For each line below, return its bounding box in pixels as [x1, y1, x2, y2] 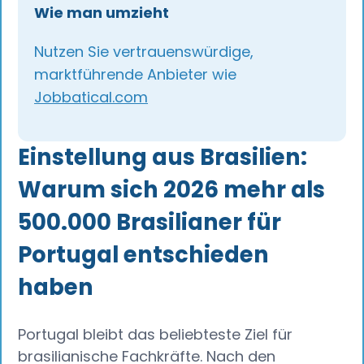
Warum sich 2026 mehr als [18, 174, 326, 206]
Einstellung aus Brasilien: [18, 141, 308, 174]
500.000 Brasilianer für [18, 206, 282, 239]
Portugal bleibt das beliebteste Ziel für [18, 324, 293, 345]
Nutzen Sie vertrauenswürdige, [34, 41, 254, 63]
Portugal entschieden [18, 239, 270, 271]
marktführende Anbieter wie [34, 64, 237, 85]
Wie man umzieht [34, 2, 170, 24]
